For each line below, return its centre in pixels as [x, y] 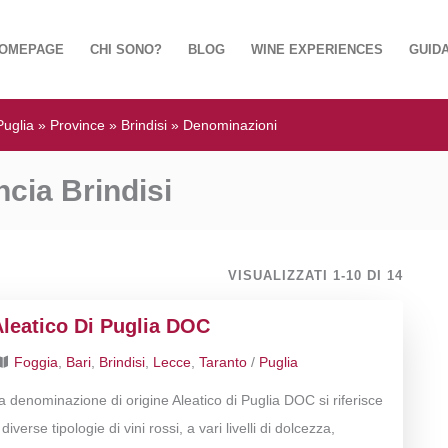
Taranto [223, 362]
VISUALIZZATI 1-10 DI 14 [315, 275]
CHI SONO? [126, 49]
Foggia [36, 362]
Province [77, 125]
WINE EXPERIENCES [317, 49]
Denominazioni [230, 125]
